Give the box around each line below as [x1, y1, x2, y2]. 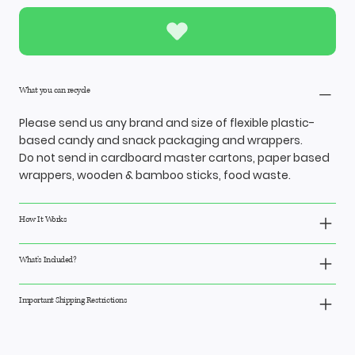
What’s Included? [19, 254, 77, 266]
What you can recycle [19, 84, 90, 97]
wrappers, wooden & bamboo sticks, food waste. [19, 167, 291, 184]
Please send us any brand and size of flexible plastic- [19, 115, 315, 132]
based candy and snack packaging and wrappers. [19, 132, 303, 149]
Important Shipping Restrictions [19, 294, 128, 307]
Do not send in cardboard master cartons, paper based [19, 150, 330, 166]
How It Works [19, 213, 67, 226]
